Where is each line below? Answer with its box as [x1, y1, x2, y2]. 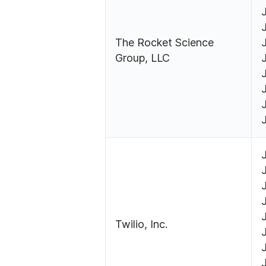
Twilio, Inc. [115, 218, 168, 231]
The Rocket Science [115, 36, 214, 49]
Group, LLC [115, 52, 170, 65]
